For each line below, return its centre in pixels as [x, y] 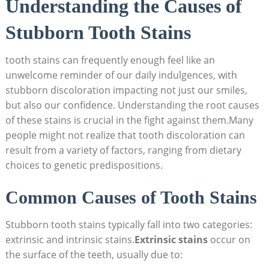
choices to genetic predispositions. [84, 165]
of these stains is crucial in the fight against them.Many [129, 120]
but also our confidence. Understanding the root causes [132, 105]
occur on [229, 239]
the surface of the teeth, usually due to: [94, 254]
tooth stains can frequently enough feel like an [110, 60]
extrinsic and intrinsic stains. [70, 239]
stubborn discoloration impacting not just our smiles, [126, 90]
